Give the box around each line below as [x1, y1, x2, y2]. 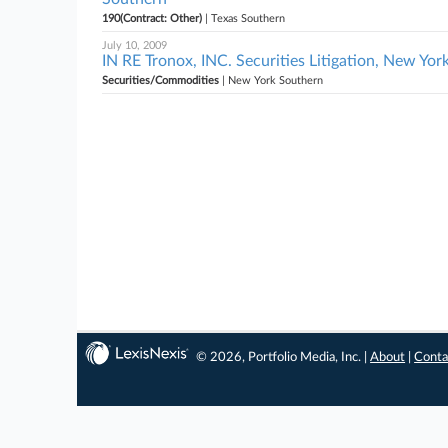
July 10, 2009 [102, 40, 167, 51]
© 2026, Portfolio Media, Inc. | [196, 351, 371, 364]
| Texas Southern [202, 13, 285, 24]
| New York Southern [219, 75, 323, 86]
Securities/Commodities [102, 75, 219, 86]
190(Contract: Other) [102, 13, 202, 24]
